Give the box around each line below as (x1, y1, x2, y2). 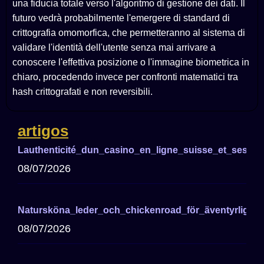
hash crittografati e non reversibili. (12, 87, 153, 97)
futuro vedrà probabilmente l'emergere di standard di (12, 13, 230, 24)
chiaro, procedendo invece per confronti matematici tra (12, 72, 238, 82)
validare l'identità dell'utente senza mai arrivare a (12, 42, 216, 53)
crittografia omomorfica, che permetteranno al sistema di (12, 28, 245, 38)
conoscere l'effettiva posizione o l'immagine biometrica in (12, 57, 249, 68)
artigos (18, 122, 68, 140)
